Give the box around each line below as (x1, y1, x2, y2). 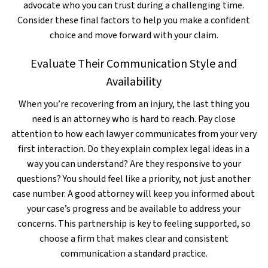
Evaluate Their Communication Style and (31, 56, 237, 72)
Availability (106, 74, 162, 90)
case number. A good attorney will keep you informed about (13, 187, 255, 200)
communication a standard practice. (60, 247, 208, 260)
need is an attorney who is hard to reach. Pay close (32, 112, 236, 126)
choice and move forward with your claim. (49, 29, 218, 42)
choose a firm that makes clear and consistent (39, 232, 229, 245)
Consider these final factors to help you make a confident (17, 14, 251, 27)
